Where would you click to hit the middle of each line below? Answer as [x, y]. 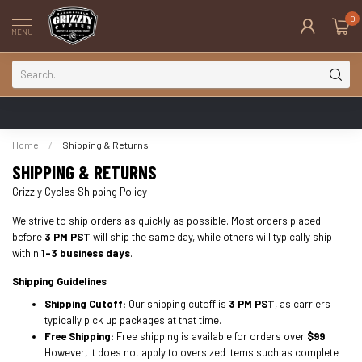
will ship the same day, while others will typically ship [211, 236]
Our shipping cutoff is [177, 303]
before [28, 236]
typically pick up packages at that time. [133, 320]
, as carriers [303, 303]
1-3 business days [86, 253]
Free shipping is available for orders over [210, 336]
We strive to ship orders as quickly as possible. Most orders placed [166, 220]
